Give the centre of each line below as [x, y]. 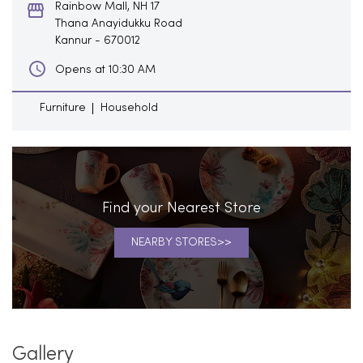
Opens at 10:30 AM [105, 70]
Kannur [73, 41]
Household [129, 108]
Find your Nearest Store [181, 208]
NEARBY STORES [174, 242]
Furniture [63, 108]
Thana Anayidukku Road [119, 23]
